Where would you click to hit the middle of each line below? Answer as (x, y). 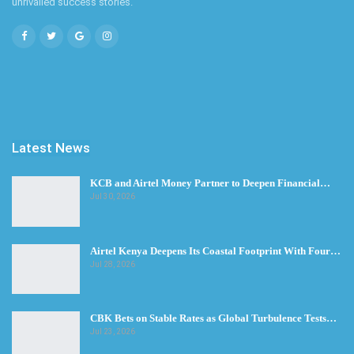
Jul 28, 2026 (113, 264)
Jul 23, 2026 (113, 332)
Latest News (51, 148)
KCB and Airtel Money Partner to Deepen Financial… (210, 183)
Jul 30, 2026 (113, 197)
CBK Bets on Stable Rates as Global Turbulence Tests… (213, 318)
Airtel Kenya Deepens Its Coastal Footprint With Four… (215, 250)
